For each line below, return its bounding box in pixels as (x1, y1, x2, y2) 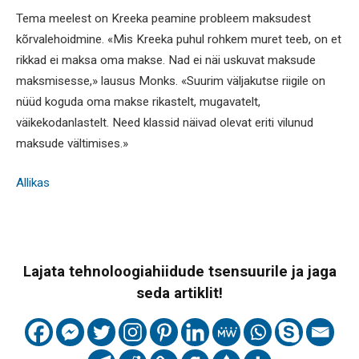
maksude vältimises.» (16, 135, 128, 151)
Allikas (16, 175, 50, 191)
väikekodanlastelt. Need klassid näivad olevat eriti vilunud (16, 115, 313, 130)
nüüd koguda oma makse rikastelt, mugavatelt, (16, 94, 260, 109)
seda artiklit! (136, 284, 223, 303)
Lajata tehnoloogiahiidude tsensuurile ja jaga (22, 263, 337, 281)
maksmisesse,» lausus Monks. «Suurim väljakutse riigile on (16, 73, 325, 88)
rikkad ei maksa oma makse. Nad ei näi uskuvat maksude (16, 52, 316, 67)
